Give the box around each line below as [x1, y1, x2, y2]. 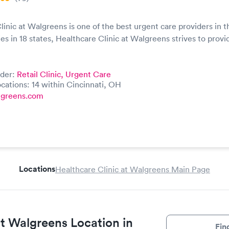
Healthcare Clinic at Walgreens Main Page [55, 164, 210, 174]
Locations [19, 164, 55, 174]
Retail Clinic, [17, 69, 65, 79]
